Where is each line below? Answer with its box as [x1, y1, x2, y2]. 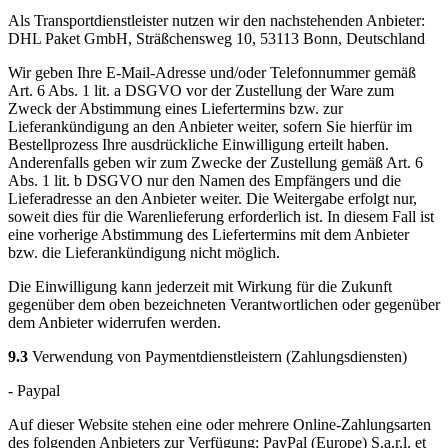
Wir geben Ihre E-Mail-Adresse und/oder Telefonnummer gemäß [8, 64, 416, 82]
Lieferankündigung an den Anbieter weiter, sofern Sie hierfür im [8, 118, 412, 136]
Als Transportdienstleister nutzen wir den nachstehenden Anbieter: [8, 12, 425, 30]
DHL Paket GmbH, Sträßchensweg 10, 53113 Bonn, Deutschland [8, 30, 425, 48]
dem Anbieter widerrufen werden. [8, 314, 221, 332]
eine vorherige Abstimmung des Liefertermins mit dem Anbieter [8, 226, 409, 244]
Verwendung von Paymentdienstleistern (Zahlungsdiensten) [28, 348, 407, 366]
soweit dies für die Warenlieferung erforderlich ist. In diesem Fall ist [8, 208, 434, 226]
